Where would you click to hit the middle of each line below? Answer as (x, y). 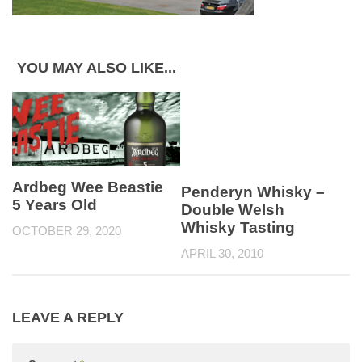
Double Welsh (233, 210)
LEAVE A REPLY (68, 317)
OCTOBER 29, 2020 (67, 231)
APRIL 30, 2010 (222, 253)
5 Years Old (55, 205)
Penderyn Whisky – (253, 192)
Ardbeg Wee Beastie (88, 187)
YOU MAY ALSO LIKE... (97, 68)
